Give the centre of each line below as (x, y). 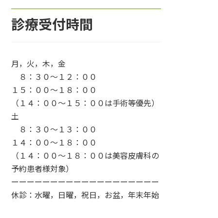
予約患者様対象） (43, 169)
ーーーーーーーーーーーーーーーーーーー (85, 182)
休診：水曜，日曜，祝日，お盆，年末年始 (85, 195)
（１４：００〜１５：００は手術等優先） (85, 103)
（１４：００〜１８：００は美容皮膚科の (85, 156)
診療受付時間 (52, 25)
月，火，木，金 (39, 64)
